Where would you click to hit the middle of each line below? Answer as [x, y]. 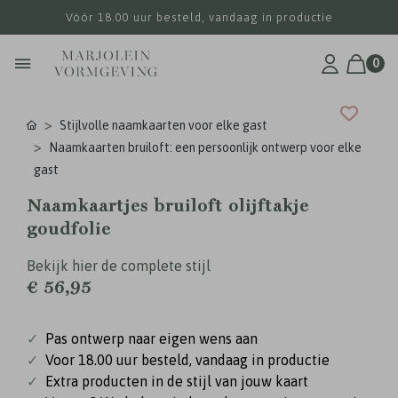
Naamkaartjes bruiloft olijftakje [168, 206]
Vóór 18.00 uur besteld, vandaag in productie [199, 17]
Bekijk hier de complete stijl [119, 266]
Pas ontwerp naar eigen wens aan [151, 338]
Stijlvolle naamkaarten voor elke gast [163, 125]
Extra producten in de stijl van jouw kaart [177, 381]
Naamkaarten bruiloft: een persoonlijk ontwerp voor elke [205, 147]
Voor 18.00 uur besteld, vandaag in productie [187, 360]
